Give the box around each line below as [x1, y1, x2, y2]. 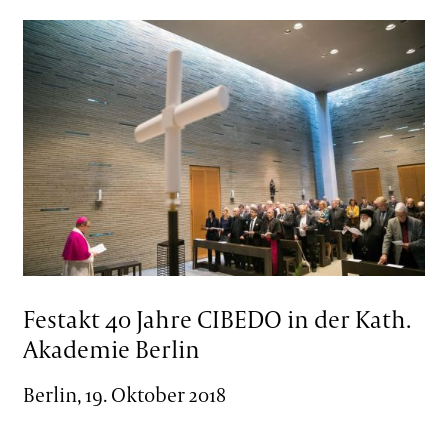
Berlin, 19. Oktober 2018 [22, 380, 226, 408]
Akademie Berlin [22, 333, 200, 366]
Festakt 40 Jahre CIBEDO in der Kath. [22, 303, 411, 336]
